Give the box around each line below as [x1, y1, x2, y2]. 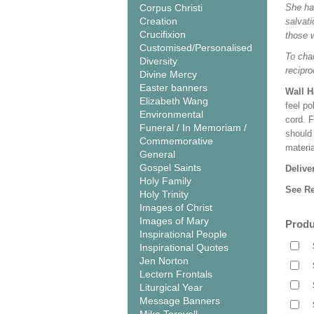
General [139, 149, 175, 160]
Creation [139, 15, 177, 27]
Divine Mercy [139, 69, 197, 80]
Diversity [139, 55, 177, 67]
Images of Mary [139, 215, 209, 226]
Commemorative [139, 135, 213, 146]
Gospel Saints [139, 162, 201, 173]
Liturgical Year [139, 282, 203, 293]
